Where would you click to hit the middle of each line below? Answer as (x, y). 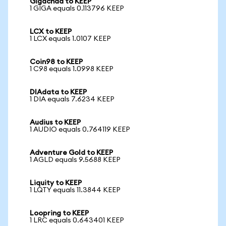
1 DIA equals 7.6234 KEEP (72, 99)
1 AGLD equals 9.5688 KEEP (75, 160)
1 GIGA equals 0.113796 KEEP (77, 9)
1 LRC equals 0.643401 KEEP (77, 220)
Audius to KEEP (55, 123)
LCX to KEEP (51, 32)
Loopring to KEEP (59, 213)
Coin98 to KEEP (56, 62)
